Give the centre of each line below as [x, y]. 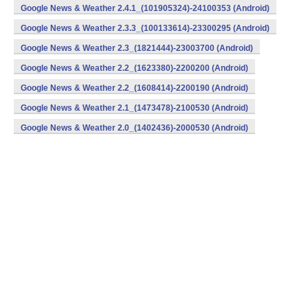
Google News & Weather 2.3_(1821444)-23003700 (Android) [137, 48]
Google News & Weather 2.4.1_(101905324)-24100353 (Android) [145, 8]
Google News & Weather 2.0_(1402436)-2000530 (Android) [134, 128]
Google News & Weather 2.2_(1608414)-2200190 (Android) [134, 88]
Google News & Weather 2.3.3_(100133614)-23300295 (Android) [145, 28]
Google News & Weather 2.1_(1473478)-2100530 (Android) [134, 108]
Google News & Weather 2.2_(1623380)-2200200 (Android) [134, 68]
